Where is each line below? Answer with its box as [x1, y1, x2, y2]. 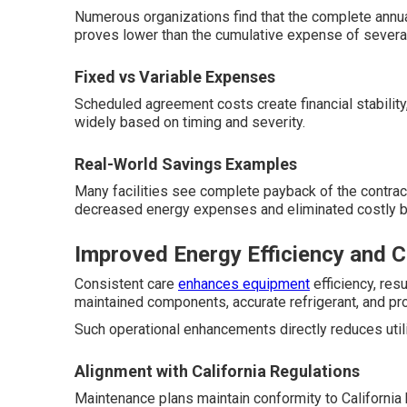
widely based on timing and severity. [74, 114, 305, 131]
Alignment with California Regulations [74, 362, 360, 381]
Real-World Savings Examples [74, 154, 297, 174]
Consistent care [74, 275, 178, 293]
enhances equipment [178, 275, 310, 293]
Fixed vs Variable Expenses [74, 67, 275, 86]
